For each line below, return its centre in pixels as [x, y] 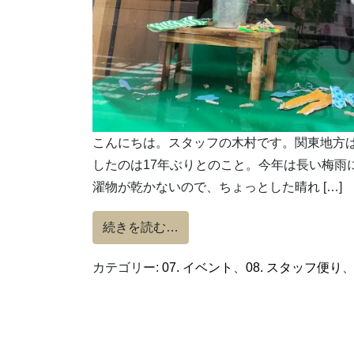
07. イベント [198, 268]
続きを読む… [141, 228]
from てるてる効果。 [236, 227]
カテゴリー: [127, 268]
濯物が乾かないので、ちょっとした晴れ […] [217, 187]
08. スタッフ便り [294, 268]
